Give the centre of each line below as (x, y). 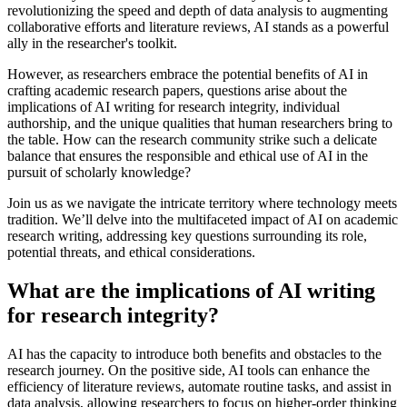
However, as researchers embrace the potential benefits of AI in (188, 74)
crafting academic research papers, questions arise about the (177, 91)
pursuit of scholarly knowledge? (99, 173)
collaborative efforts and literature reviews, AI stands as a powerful (198, 27)
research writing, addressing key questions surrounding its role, (187, 236)
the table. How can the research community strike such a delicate (192, 140)
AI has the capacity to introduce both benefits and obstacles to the (194, 354)
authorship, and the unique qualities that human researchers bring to (200, 124)
